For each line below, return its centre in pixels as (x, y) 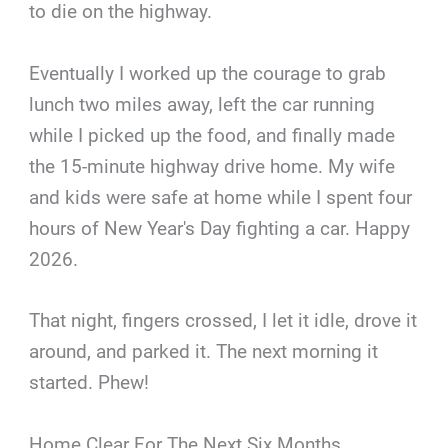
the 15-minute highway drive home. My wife (212, 166)
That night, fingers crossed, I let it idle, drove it (223, 321)
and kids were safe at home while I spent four (221, 197)
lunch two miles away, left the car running (202, 104)
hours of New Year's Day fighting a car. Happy (220, 228)
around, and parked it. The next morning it (204, 352)
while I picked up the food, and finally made (212, 135)
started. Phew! (89, 383)
